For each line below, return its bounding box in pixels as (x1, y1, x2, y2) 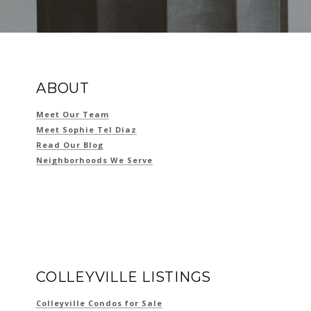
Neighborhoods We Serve (36, 154, 153, 165)
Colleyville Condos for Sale (36, 297, 162, 308)
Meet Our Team (36, 108, 109, 119)
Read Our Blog (36, 139, 103, 150)
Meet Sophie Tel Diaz (36, 124, 137, 135)
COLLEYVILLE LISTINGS (36, 268, 211, 285)
